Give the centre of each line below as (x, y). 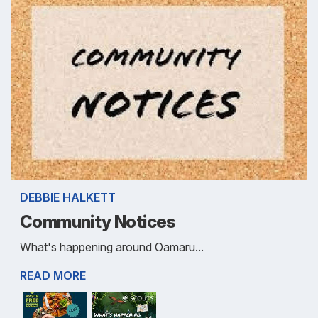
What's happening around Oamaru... (112, 247)
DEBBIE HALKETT (68, 197)
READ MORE (53, 275)
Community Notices (98, 221)
